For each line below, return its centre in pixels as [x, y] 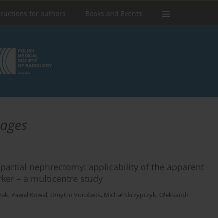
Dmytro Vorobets [75, 195]
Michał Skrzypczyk [130, 195]
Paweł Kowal [29, 195]
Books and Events [114, 13]
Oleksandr [174, 195]
